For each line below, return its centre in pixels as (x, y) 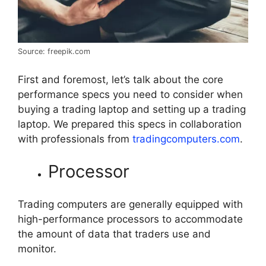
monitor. (37, 248)
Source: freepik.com (54, 52)
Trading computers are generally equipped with (130, 204)
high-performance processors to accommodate (130, 219)
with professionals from (75, 139)
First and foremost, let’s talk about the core (121, 79)
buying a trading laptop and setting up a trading (132, 109)
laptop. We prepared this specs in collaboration (130, 124)
